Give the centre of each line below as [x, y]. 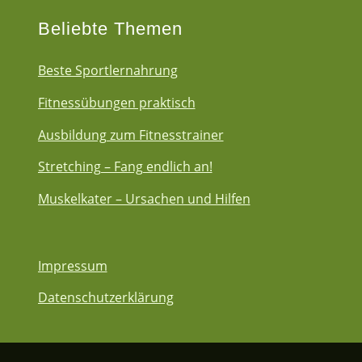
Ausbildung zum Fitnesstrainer [130, 135]
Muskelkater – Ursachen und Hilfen [144, 198]
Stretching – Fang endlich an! [125, 167]
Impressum [72, 265]
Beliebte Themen [110, 29]
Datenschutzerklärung [105, 298]
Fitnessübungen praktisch [116, 102]
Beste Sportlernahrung [107, 71]
